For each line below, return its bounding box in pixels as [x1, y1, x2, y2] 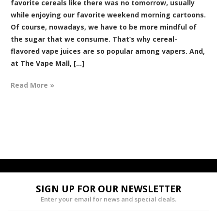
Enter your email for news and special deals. [41, 194, 176, 203]
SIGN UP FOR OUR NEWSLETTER [36, 182, 181, 195]
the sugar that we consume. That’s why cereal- [11, 34, 178, 44]
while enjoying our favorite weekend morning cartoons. [11, 10, 206, 19]
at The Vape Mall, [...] [11, 58, 85, 68]
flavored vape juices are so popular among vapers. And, [11, 46, 205, 56]
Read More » [11, 80, 55, 90]
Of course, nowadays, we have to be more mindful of [11, 22, 197, 31]
